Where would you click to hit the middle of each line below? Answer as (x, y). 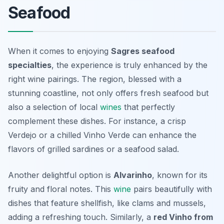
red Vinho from (183, 217)
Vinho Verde (107, 135)
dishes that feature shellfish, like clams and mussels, (107, 203)
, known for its (180, 175)
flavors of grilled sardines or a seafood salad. (93, 149)
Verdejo (22, 135)
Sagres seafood (143, 51)
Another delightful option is (61, 175)
